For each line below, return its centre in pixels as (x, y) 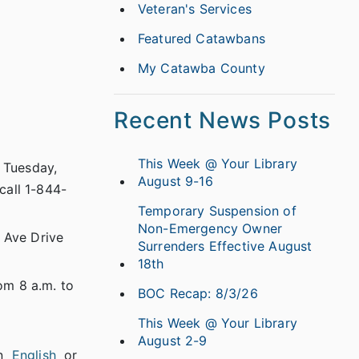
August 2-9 (173, 341)
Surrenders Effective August (225, 246)
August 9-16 (175, 181)
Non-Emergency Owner (210, 228)
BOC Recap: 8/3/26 (198, 293)
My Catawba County (202, 68)
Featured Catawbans (202, 38)
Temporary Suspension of (217, 211)
